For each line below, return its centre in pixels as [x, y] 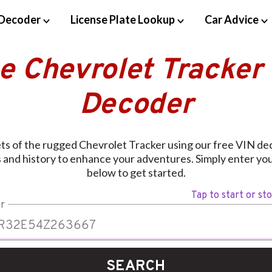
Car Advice [231, 19]
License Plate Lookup [122, 19]
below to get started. [136, 173]
